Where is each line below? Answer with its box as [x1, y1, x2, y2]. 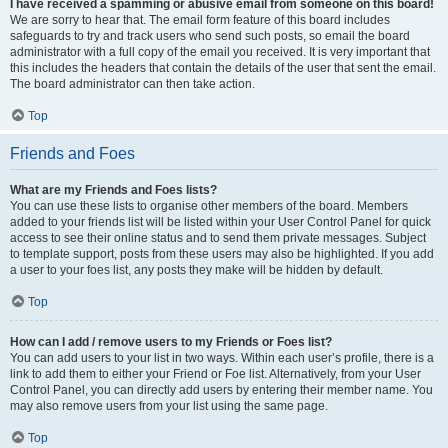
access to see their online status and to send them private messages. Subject [10, 231, 426, 245]
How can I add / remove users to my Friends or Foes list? [10, 335, 332, 349]
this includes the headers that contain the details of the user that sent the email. [10, 61, 436, 75]
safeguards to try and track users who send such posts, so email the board [10, 29, 410, 43]
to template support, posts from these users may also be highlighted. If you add [10, 247, 434, 261]
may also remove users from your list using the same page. [10, 399, 328, 413]
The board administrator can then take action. [10, 77, 255, 91]
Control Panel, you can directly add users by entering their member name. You [10, 383, 433, 397]
